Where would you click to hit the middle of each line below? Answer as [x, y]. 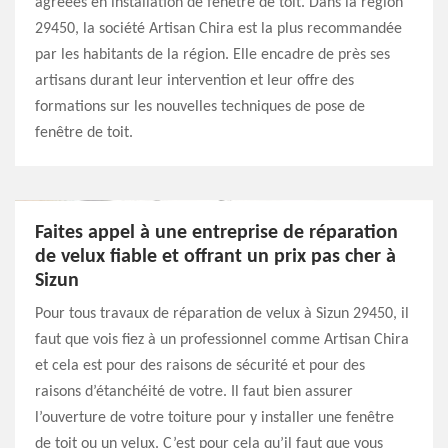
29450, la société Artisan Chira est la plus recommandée [218, 29]
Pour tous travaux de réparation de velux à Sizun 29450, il [222, 314]
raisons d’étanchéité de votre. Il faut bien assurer [194, 392]
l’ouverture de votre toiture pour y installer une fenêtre [214, 418]
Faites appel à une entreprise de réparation [216, 233]
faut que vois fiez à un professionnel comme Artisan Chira [222, 340]
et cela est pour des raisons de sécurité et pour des [200, 366]
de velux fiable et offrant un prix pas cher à [215, 257]
